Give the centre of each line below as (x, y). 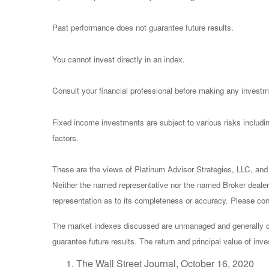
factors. (65, 138)
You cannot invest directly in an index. (119, 59)
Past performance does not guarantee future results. (143, 28)
